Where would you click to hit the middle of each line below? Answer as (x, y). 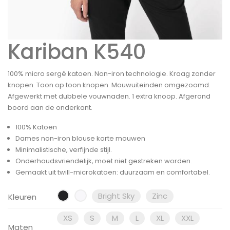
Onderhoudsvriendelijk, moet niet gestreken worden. (104, 161)
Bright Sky (116, 196)
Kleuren (22, 197)
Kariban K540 (77, 52)
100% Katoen (36, 127)
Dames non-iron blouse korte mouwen (80, 138)
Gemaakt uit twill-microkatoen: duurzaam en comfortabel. (113, 172)
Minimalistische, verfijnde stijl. (64, 149)
